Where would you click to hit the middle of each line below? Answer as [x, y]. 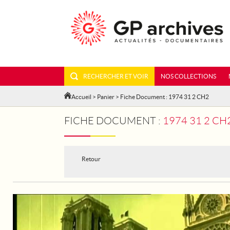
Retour [91, 159]
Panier [106, 97]
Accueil [81, 97]
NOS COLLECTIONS [188, 76]
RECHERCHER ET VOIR [116, 76]
